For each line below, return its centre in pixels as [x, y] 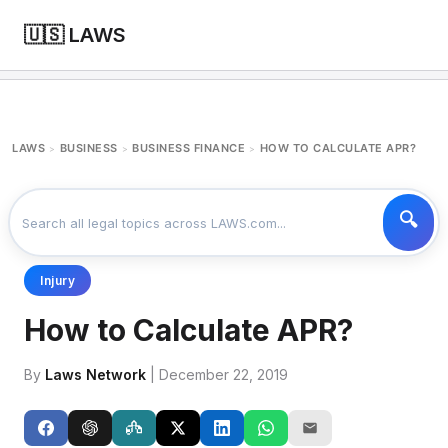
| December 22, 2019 [217, 374]
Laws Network [95, 374]
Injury [57, 280]
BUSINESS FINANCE [188, 148]
